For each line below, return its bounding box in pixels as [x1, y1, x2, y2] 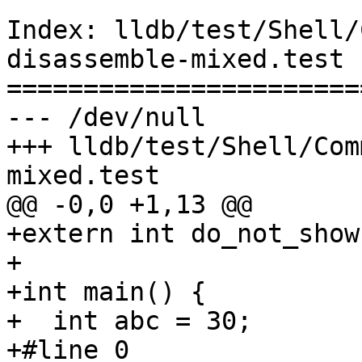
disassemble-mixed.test [6, 44, 344, 74]
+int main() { [6, 277, 206, 307]
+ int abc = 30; [6, 306, 252, 336]
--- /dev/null [6, 103, 206, 133]
